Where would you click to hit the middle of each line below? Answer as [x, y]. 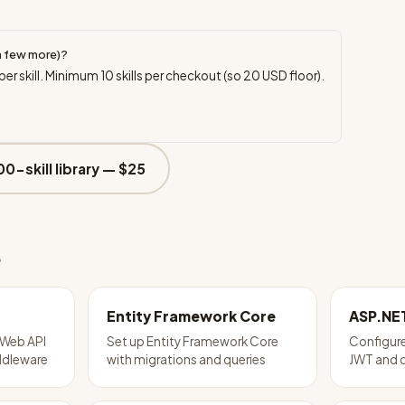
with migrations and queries [186, 359]
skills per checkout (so [179, 75]
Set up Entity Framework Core [192, 341]
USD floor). [292, 75]
